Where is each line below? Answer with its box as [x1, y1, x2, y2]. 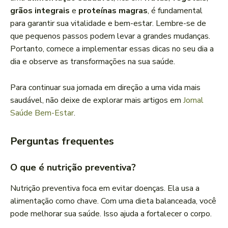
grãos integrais [10, 5, 70, 17]
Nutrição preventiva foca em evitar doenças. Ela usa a [10, 183, 199, 194]
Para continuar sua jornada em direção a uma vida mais [10, 82, 201, 94]
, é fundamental [148, 5, 203, 17]
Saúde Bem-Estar [10, 107, 74, 119]
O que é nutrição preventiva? [10, 161, 136, 174]
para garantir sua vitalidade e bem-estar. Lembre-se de [10, 18, 206, 30]
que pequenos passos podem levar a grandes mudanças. [10, 31, 210, 42]
